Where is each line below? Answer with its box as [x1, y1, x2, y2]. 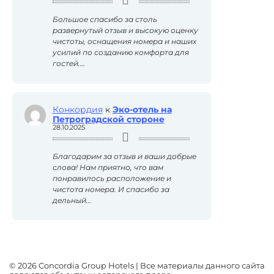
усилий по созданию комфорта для [52, 48, 189, 57]
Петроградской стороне [52, 113, 165, 125]
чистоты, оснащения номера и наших [52, 37, 196, 46]
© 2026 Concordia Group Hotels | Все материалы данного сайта [9, 261, 265, 271]
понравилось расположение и [52, 173, 171, 183]
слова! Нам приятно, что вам [52, 162, 163, 172]
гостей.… [52, 59, 85, 68]
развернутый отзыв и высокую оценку [52, 26, 198, 35]
